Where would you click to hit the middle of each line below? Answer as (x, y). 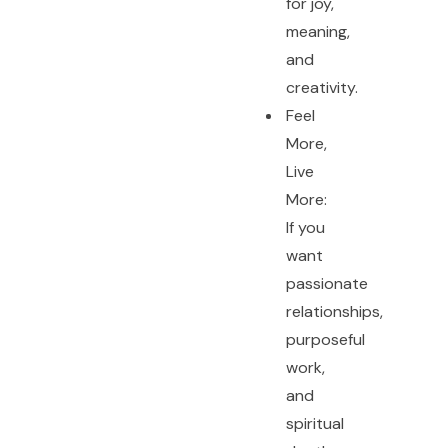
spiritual (314, 423)
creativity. (321, 87)
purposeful (325, 339)
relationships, (334, 311)
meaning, (317, 31)
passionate (326, 283)
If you (305, 227)
